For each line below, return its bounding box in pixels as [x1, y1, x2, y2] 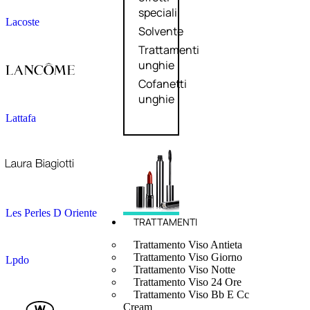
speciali [138, 5, 177, 21]
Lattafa [6, 112, 36, 125]
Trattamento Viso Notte [133, 264, 235, 276]
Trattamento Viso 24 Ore [133, 276, 241, 289]
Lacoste [6, 15, 39, 28]
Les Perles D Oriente [6, 207, 97, 219]
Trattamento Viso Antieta [133, 239, 242, 251]
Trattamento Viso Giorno [133, 251, 242, 264]
